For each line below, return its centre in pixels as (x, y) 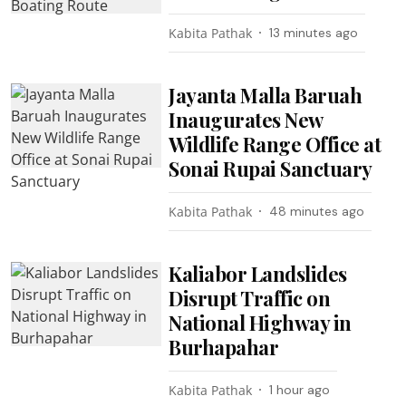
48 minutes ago (317, 211)
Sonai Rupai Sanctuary (271, 168)
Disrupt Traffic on (250, 298)
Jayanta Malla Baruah (266, 95)
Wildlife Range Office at (275, 144)
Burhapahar (224, 347)
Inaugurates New (246, 119)
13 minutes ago (314, 32)
